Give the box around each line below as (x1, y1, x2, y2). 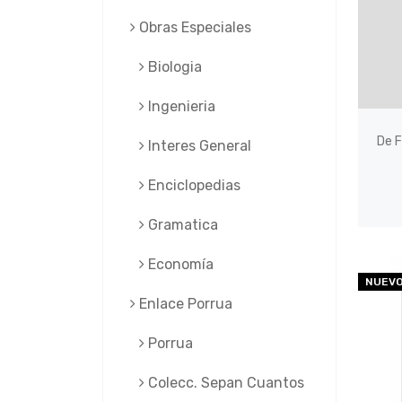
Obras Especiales (135, 19, 251, 36)
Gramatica (144, 216, 218, 233)
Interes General (144, 137, 251, 154)
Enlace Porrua (135, 295, 232, 312)
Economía (144, 256, 214, 273)
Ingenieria (144, 98, 215, 115)
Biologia (144, 58, 202, 75)
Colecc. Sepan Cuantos (144, 374, 304, 391)
